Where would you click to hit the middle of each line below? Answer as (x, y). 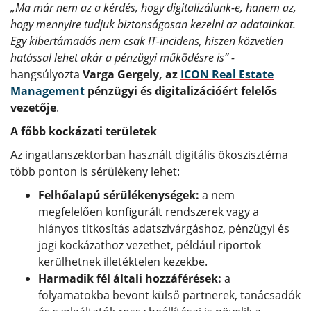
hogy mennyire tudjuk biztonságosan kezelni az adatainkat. (153, 24)
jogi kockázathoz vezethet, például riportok (150, 245)
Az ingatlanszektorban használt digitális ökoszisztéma (149, 154)
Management (48, 91)
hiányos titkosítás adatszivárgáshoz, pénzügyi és (164, 228)
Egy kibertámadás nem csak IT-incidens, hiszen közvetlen (147, 41)
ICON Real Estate (227, 74)
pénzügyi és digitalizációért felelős (181, 91)
